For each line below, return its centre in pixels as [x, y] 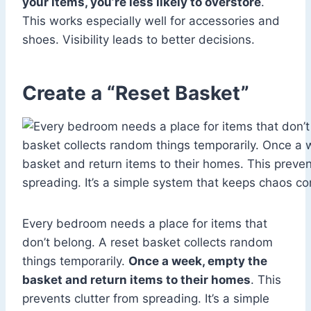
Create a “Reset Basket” [136, 93]
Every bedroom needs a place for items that [145, 224]
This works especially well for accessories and [151, 21]
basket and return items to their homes [136, 280]
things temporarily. [75, 261]
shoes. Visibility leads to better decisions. [138, 40]
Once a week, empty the [198, 261]
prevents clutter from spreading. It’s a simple [146, 299]
